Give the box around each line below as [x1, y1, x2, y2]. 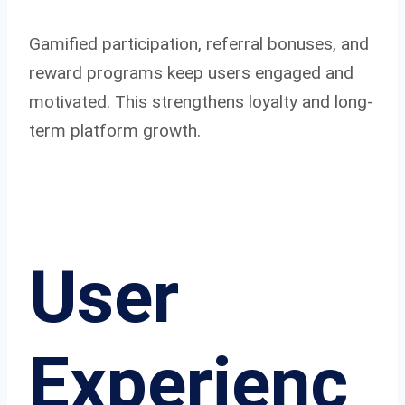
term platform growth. [29, 119, 201, 141]
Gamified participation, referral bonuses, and [29, 33, 369, 54]
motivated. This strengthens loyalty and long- [29, 90, 373, 112]
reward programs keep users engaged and [29, 61, 353, 83]
